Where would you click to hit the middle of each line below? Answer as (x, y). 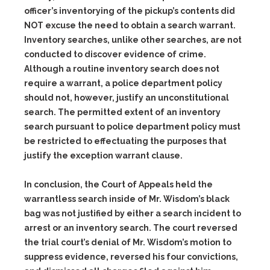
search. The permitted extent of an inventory (122, 112)
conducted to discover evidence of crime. (115, 54)
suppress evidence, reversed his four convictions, (131, 257)
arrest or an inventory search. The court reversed (131, 228)
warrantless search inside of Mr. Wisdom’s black (127, 199)
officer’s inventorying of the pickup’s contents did (130, 11)
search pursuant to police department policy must (132, 127)
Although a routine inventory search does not (122, 69)
